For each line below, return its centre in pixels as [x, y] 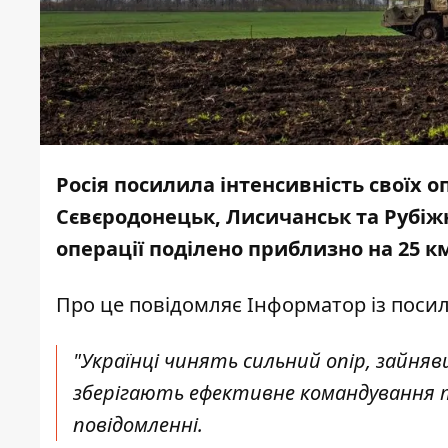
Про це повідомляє [151, 305]
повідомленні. [138, 425]
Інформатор [306, 305]
